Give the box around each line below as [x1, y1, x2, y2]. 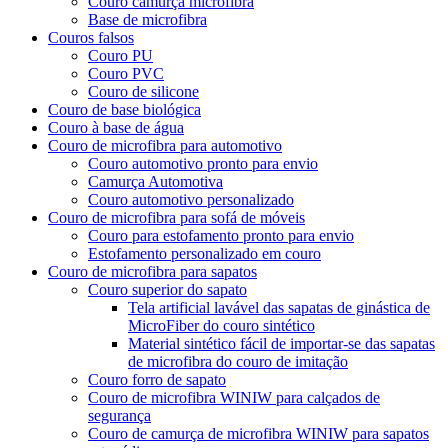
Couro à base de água [48, 118, 184, 136]
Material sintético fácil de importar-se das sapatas [128, 334, 435, 352]
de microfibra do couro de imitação [128, 352, 348, 370]
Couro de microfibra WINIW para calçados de [88, 388, 380, 406]
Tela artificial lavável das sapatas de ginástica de [128, 298, 430, 316]
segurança [88, 406, 151, 424]
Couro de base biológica [48, 100, 201, 118]
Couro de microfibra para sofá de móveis [48, 208, 305, 226]
